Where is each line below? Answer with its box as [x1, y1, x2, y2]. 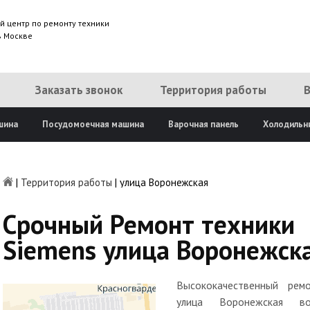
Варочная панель [167, 118, 239, 130]
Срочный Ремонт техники [3, 208, 295, 241]
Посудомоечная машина [42, 118, 144, 130]
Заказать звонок [34, 82, 122, 98]
